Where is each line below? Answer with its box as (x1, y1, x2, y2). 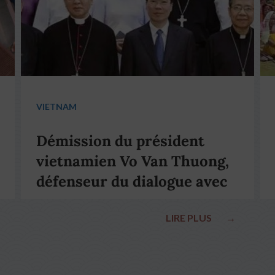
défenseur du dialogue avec (36, 172, 227, 191)
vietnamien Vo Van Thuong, (36, 152, 229, 171)
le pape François (36, 192, 150, 211)
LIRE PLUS (166, 211, 214, 223)
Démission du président (36, 131, 204, 150)
